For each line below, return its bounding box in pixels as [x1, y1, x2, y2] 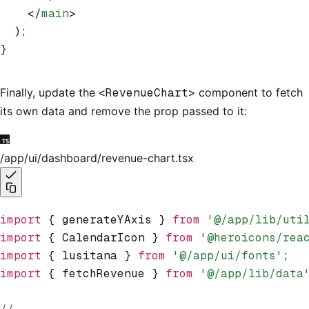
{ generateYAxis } [41, 212, 172, 227]
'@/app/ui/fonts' [166, 248, 283, 263]
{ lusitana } [41, 248, 138, 263]
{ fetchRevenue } [41, 266, 166, 281]
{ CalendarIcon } [41, 230, 166, 245]
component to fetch [195, 85, 303, 99]
